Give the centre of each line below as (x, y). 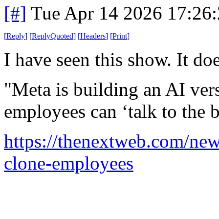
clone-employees (69, 163)
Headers (93, 36)
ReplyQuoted (53, 36)
